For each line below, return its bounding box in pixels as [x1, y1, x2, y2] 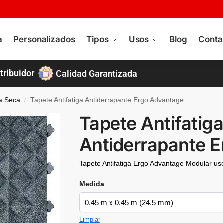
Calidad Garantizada [56, 68, 138, 79]
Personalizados [13, 34, 75, 44]
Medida [79, 180, 104, 188]
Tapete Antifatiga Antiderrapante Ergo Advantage [30, 96, 184, 104]
